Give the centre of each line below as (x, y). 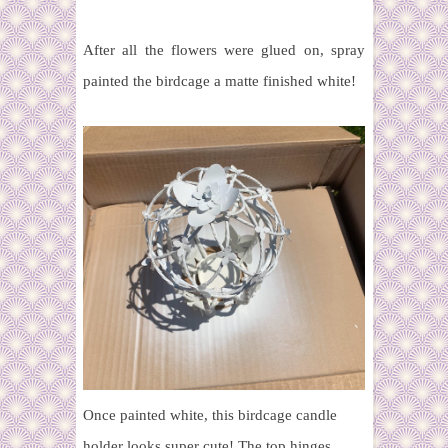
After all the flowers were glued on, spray (224, 49)
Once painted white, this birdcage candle (210, 415)
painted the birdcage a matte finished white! (219, 80)
